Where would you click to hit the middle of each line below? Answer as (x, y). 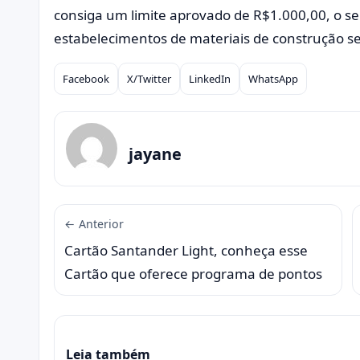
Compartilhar (96, 89)
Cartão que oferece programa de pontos (193, 274)
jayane (155, 153)
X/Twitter (149, 79)
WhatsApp (273, 79)
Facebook (86, 79)
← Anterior (94, 224)
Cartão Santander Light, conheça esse (186, 251)
